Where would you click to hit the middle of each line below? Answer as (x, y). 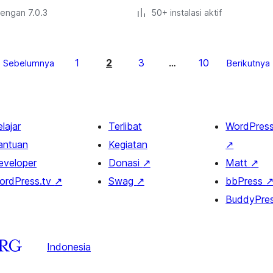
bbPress (246, 181)
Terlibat (125, 126)
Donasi (125, 163)
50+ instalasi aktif (186, 12)
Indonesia (69, 246)
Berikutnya (248, 63)
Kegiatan (128, 144)
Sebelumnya (29, 63)
